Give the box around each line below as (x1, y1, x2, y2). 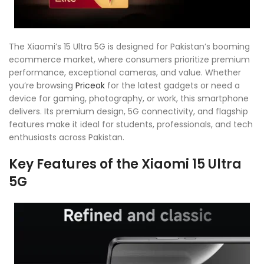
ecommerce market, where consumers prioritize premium (9, 53, 250, 65)
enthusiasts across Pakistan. (9, 131, 124, 143)
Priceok (75, 79, 105, 91)
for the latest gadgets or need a (105, 79, 240, 91)
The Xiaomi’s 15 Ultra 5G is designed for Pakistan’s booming (9, 40, 250, 52)
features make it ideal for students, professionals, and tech (9, 118, 253, 130)
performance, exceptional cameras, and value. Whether (9, 66, 241, 78)
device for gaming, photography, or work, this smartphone (9, 92, 249, 104)
